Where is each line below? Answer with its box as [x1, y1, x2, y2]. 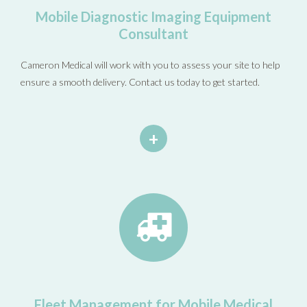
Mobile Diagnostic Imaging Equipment [36, 8, 271, 25]
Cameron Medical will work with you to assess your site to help [21, 58, 280, 71]
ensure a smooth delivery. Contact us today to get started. [21, 75, 260, 88]
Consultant [119, 25, 188, 42]
